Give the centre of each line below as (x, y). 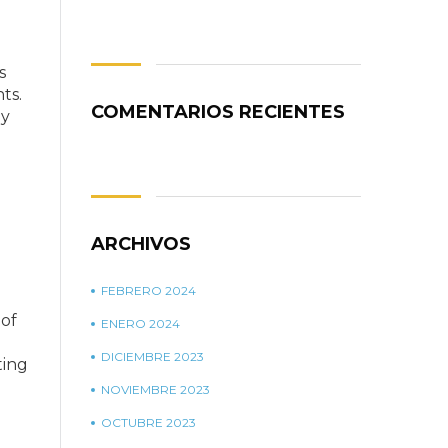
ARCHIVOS (141, 244)
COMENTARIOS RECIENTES (218, 112)
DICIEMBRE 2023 (152, 356)
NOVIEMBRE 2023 (155, 389)
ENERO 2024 (140, 323)
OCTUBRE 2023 (148, 422)
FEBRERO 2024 (148, 290)
